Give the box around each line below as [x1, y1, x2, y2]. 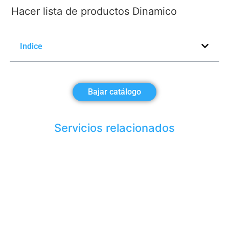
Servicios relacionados [54, 121, 175, 134]
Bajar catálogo [88, 86, 141, 97]
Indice [19, 41, 42, 51]
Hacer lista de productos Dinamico [11, 5, 177, 17]
